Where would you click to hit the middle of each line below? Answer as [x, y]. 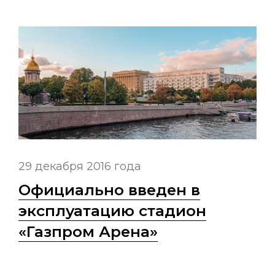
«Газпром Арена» [88, 231]
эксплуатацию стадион [112, 210]
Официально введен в [109, 189]
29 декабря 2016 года [80, 166]
